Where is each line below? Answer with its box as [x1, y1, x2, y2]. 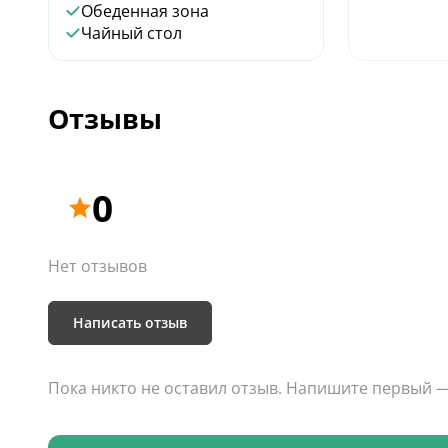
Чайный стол [81, 22, 182, 45]
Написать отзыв [73, 313, 187, 333]
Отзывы [48, 100, 162, 138]
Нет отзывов [48, 254, 147, 277]
